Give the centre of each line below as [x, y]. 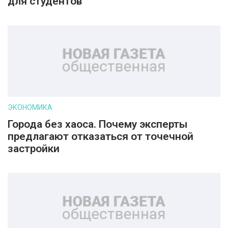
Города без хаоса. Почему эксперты [98, 124]
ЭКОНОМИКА [30, 107]
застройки [34, 149]
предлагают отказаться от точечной [101, 136]
